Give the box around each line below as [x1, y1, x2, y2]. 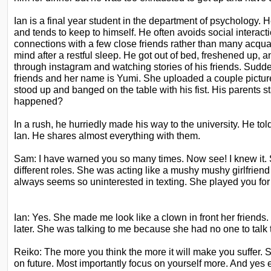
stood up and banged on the [14, 84, 134, 95]
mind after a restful [14, 50, 93, 60]
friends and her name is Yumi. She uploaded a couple [14, 73, 243, 83]
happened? [14, 96, 63, 106]
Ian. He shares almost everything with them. [14, 130, 200, 141]
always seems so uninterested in [14, 176, 154, 187]
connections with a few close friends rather [14, 38, 195, 49]
